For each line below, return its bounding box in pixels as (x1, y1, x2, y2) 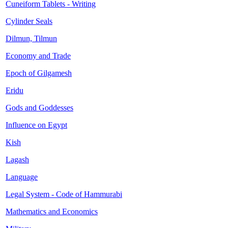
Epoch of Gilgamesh (6, 69, 72, 77)
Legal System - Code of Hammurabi (6, 190, 122, 198)
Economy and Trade (6, 51, 71, 60)
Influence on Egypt (6, 121, 67, 129)
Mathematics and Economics (6, 207, 98, 216)
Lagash (6, 155, 29, 164)
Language (6, 173, 38, 181)
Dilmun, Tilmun (6, 34, 57, 43)
